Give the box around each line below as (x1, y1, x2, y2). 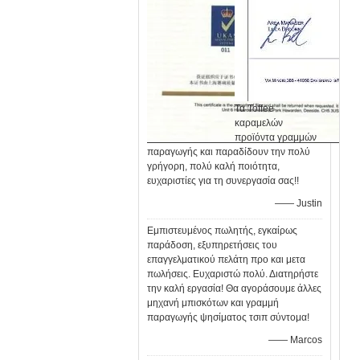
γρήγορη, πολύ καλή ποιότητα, (147, 161, 280, 172)
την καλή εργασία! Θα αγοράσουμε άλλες (147, 283, 321, 294)
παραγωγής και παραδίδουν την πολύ (147, 146, 310, 157)
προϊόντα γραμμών (235, 132, 317, 143)
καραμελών (235, 117, 283, 129)
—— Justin (275, 198, 322, 209)
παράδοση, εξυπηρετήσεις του (147, 239, 277, 251)
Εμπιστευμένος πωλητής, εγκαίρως (147, 225, 297, 236)
